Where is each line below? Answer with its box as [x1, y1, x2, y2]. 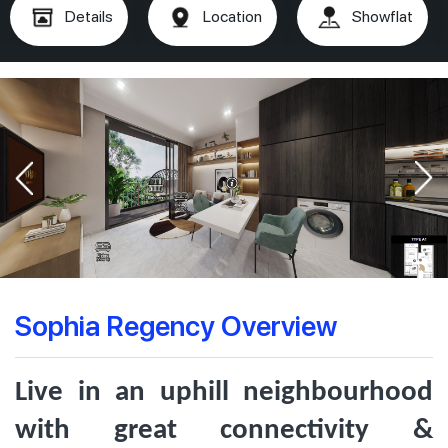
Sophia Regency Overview [15, 306, 337, 343]
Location [203, 7, 262, 26]
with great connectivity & [15, 416, 433, 445]
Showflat [352, 7, 413, 26]
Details [65, 7, 113, 26]
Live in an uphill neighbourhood [15, 378, 433, 407]
